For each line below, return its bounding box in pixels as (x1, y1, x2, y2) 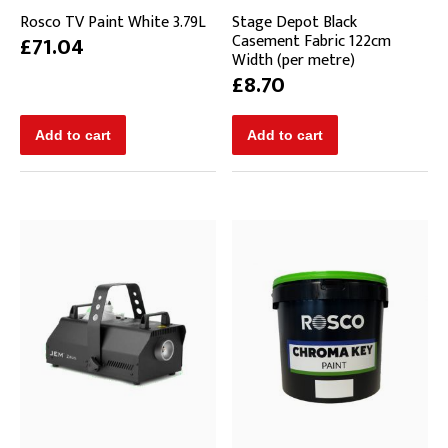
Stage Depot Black (232, 8, 357, 36)
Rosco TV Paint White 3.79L (20, 8, 206, 36)
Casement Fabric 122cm (232, 27, 391, 55)
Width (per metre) (232, 46, 355, 74)
